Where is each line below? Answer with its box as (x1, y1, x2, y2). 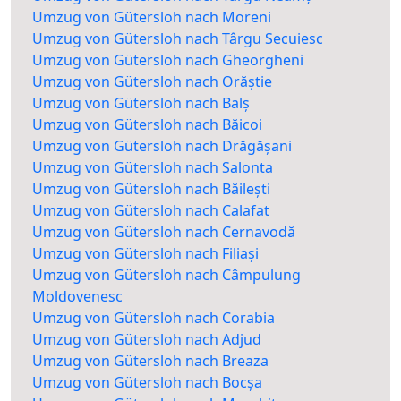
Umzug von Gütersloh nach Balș (32, 93, 250, 114)
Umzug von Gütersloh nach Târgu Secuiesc (32, 29, 323, 49)
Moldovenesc (32, 286, 123, 307)
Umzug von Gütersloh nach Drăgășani (32, 136, 292, 157)
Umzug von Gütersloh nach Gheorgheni (32, 50, 303, 71)
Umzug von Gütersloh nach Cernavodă (32, 222, 295, 243)
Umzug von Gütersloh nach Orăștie (32, 72, 272, 92)
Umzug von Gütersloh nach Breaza (32, 351, 269, 371)
